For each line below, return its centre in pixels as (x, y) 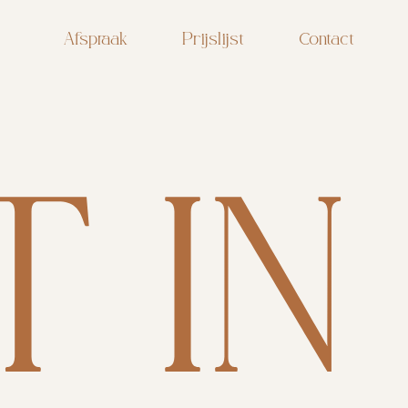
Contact (327, 41)
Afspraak (96, 41)
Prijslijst (214, 41)
